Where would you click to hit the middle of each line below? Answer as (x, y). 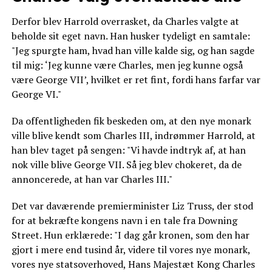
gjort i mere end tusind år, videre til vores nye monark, (131, 249)
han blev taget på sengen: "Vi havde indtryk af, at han (128, 150)
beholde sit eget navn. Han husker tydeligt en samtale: (131, 36)
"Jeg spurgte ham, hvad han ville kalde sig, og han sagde (133, 50)
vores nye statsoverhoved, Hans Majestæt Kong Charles (133, 264)
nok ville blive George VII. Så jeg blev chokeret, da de (126, 164)
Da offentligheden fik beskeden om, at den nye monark (131, 121)
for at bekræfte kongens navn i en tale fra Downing (124, 220)
